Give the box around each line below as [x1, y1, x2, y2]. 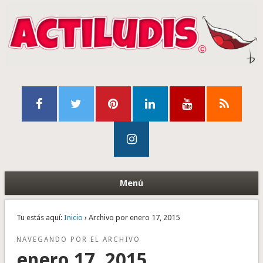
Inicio [63, 213, 83, 222]
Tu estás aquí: [16, 213, 62, 222]
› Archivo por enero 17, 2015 [82, 213, 180, 222]
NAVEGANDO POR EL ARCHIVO [16, 235, 140, 244]
